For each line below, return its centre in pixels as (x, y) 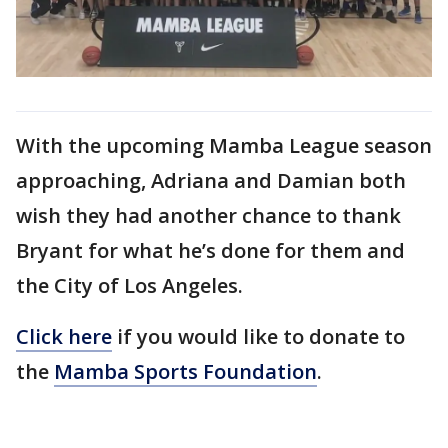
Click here (64, 337)
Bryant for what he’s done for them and (210, 251)
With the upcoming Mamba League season (224, 146)
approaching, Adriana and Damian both (211, 181)
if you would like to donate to (258, 337)
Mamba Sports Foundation (185, 372)
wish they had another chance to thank (208, 216)
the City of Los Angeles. (132, 286)
